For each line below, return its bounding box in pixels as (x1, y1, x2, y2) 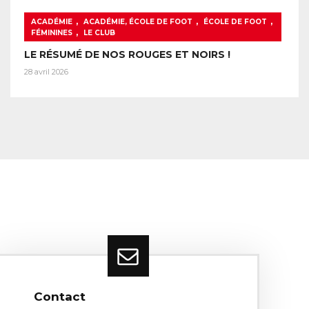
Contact (34, 289, 86, 303)
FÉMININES (31, 28, 72, 38)
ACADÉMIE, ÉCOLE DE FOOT (83, 17, 192, 27)
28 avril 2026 (24, 67, 68, 77)
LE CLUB (83, 28, 115, 38)
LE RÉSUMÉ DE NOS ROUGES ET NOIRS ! (24, 48, 230, 61)
